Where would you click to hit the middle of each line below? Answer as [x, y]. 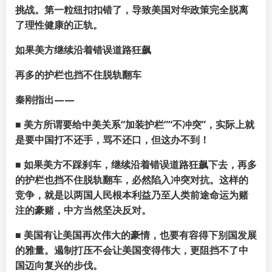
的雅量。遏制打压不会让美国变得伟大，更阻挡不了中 [132, 250]
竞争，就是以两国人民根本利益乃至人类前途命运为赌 [132, 195]
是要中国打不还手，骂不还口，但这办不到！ [112, 140]
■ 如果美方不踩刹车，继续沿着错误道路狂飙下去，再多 [136, 165]
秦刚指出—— [45, 100]
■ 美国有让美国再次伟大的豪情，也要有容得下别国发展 [136, 235]
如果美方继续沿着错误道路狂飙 [83, 50]
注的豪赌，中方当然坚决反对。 [83, 210]
